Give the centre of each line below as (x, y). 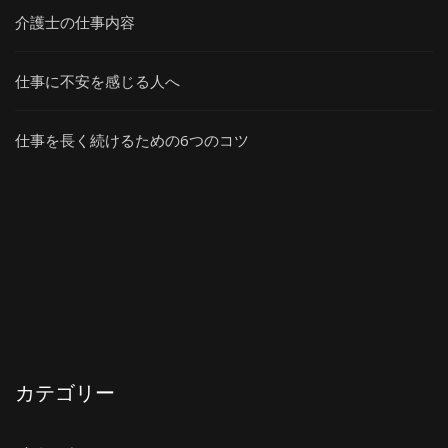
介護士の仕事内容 (75, 22)
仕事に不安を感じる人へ (97, 81)
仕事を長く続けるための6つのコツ (132, 140)
